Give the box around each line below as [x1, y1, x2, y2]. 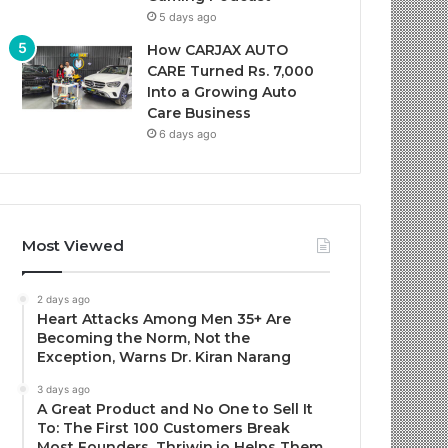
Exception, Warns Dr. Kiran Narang [37, 348, 292, 366]
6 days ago [159, 127, 218, 141]
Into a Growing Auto [147, 83, 298, 101]
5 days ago [159, 10, 218, 24]
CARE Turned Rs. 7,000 [147, 62, 315, 80]
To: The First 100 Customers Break [37, 419, 291, 437]
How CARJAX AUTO [147, 41, 289, 59]
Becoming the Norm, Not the [37, 329, 251, 347]
